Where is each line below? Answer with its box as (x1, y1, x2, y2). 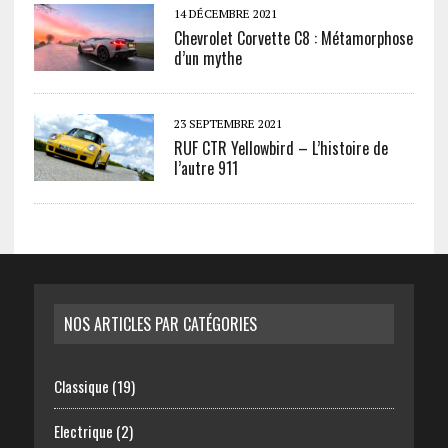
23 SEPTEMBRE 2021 (173, 116, 282, 132)
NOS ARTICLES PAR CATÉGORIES (63, 312, 257, 337)
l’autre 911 (173, 156, 238, 181)
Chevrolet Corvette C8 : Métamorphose (173, 26, 413, 51)
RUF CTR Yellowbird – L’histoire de (173, 136, 388, 161)
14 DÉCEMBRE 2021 (173, 6, 277, 22)
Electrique (53, 420, 113, 443)
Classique (53, 375, 109, 398)
